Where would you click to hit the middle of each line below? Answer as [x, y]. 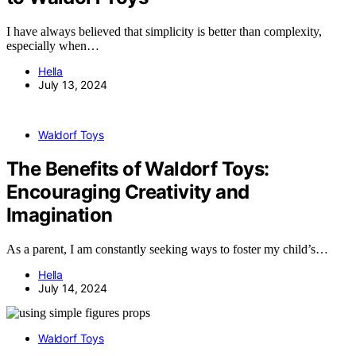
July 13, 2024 [73, 85]
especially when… [53, 46]
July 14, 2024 [73, 288]
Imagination [60, 215]
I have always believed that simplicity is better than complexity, [164, 32]
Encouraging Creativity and [128, 192]
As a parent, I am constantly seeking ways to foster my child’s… [167, 250]
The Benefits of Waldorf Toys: [138, 169]
